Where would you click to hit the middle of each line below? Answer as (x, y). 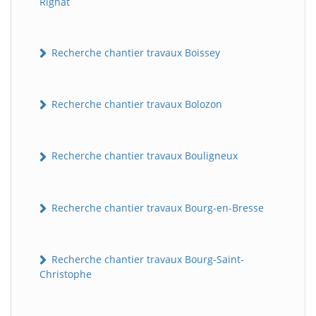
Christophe (66, 274)
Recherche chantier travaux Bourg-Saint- (146, 259)
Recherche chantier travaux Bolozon (135, 104)
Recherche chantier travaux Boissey (134, 52)
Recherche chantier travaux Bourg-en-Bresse (156, 207)
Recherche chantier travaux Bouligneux (143, 156)
